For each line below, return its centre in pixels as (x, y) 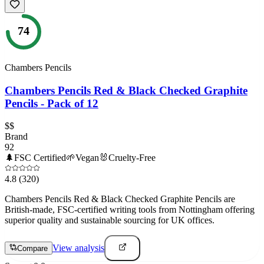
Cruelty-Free (132, 158)
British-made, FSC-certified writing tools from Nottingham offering (130, 210)
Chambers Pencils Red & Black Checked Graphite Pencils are (120, 199)
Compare (32, 249)
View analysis (78, 248)
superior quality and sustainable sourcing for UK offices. (110, 220)
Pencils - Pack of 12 (52, 103)
